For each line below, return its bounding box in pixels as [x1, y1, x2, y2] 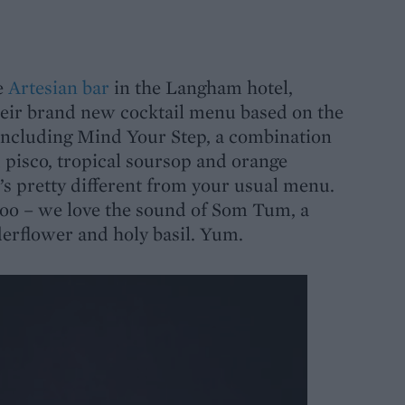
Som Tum [212, 197, 291, 221]
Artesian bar [8, 75, 109, 99]
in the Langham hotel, [109, 75, 293, 99]
